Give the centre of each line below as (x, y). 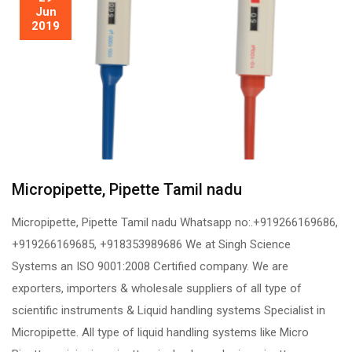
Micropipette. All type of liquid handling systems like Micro (160, 332)
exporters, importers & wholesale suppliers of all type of (157, 288)
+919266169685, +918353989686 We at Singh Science (151, 244)
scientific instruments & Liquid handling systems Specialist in (169, 310)
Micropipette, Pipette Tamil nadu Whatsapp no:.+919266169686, (175, 222)
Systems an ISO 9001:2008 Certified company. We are (150, 266)
